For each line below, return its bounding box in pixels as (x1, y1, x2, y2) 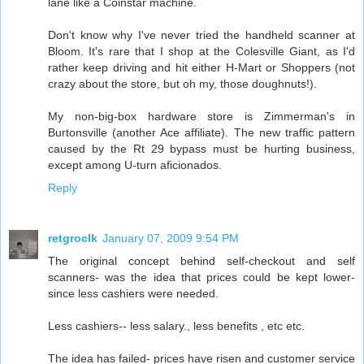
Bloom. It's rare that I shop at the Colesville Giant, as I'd (48, 45, 355, 58)
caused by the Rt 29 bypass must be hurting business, (48, 142, 355, 156)
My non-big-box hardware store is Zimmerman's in (48, 110, 355, 123)
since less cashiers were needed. (48, 287, 219, 301)
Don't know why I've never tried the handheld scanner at (48, 28, 355, 42)
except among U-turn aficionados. (48, 158, 222, 172)
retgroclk (48, 232, 97, 245)
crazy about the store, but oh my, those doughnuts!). (48, 77, 317, 91)
